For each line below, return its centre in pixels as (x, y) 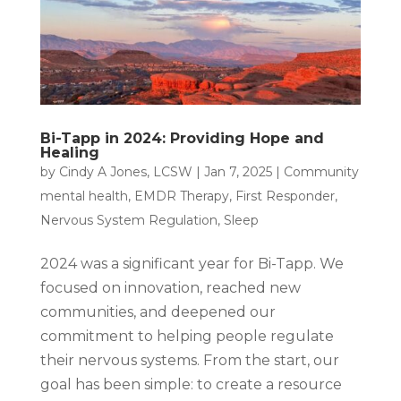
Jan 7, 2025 (238, 171)
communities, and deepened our (158, 311)
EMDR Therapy (181, 196)
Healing (69, 152)
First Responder (285, 196)
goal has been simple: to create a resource (191, 384)
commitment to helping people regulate (187, 336)
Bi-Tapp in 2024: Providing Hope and (182, 138)
